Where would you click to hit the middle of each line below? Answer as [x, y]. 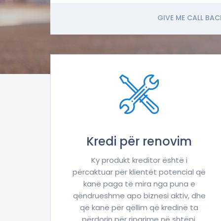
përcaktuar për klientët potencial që [139, 172]
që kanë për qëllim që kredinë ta [139, 208]
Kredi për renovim [139, 142]
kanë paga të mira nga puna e [139, 184]
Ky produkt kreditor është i [139, 160]
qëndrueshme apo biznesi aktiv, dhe [139, 196]
